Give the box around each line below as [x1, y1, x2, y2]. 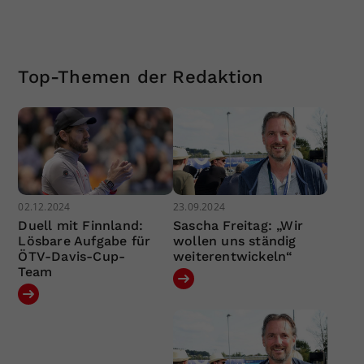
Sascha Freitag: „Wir [172, 217, 303, 233]
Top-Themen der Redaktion [18, 67, 264, 88]
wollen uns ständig [172, 232, 297, 249]
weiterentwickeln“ [172, 248, 293, 264]
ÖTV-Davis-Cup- [18, 248, 126, 264]
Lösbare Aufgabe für [18, 232, 151, 249]
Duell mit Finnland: [18, 217, 144, 233]
